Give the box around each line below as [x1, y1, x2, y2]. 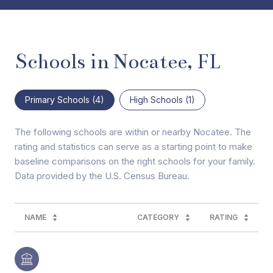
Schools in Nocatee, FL [15, 49, 221, 74]
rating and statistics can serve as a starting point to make [15, 141, 252, 153]
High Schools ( [130, 94, 188, 105]
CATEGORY [137, 213, 179, 222]
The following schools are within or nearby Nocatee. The [15, 126, 251, 138]
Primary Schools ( [25, 94, 95, 105]
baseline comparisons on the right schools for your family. [15, 155, 255, 168]
